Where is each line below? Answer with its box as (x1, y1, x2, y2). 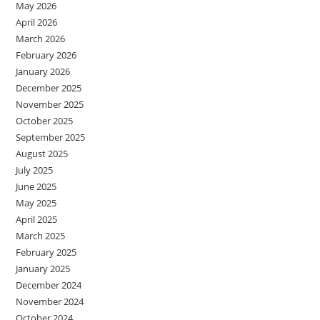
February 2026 (16, 48, 77, 61)
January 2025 (16, 261, 71, 275)
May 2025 (16, 196, 57, 209)
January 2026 (16, 64, 71, 78)
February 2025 (16, 245, 77, 259)
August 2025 (16, 146, 69, 160)
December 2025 (16, 81, 82, 94)
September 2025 (16, 130, 86, 144)
